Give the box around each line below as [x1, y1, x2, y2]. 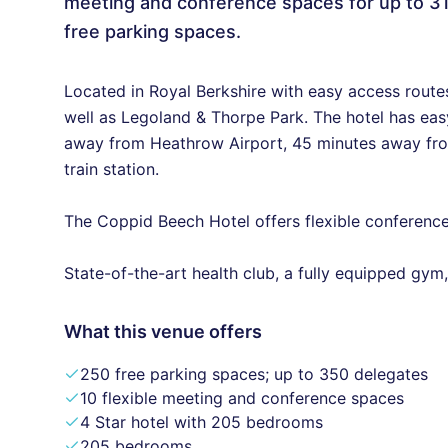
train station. [64, 159, 159, 179]
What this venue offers [64, 321, 262, 342]
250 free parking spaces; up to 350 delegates [80, 364, 428, 384]
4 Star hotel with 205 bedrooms [80, 412, 323, 432]
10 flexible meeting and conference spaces [80, 388, 404, 408]
